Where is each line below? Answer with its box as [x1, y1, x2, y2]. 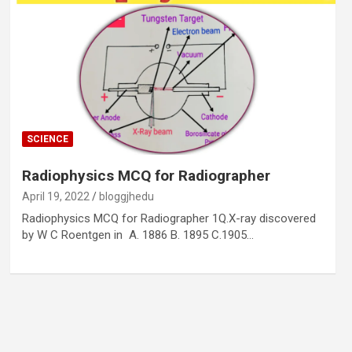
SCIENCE [26, 133, 68, 145]
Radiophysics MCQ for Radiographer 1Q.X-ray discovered [21, 211, 316, 225]
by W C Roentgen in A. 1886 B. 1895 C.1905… [21, 227, 254, 242]
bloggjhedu [98, 189, 154, 203]
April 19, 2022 [21, 189, 90, 203]
